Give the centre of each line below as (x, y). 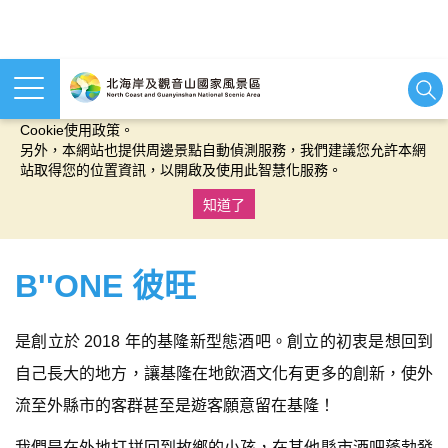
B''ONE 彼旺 (105, 286)
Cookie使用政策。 (77, 130)
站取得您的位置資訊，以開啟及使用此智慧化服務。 (181, 170)
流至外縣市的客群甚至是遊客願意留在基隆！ (175, 405)
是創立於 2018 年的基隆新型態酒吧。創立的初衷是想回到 (224, 341)
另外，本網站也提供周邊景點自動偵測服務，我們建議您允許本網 (223, 150)
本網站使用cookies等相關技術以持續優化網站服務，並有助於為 (219, 90)
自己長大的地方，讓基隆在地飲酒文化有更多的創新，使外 (224, 373)
